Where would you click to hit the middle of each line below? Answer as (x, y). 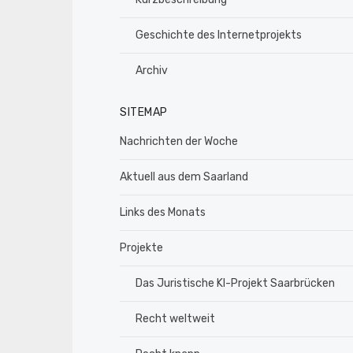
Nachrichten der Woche (179, 142)
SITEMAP (144, 113)
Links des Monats (163, 213)
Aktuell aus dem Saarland (184, 177)
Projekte (141, 248)
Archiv (152, 71)
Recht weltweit (175, 319)
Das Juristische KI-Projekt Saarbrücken (235, 284)
